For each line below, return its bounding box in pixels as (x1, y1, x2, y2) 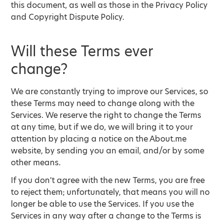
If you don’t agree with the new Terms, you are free (11, 175, 205, 186)
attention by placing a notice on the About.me (11, 133, 187, 145)
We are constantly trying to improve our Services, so (11, 86, 209, 97)
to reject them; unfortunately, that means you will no (11, 186, 210, 198)
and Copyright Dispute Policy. (11, 11, 125, 23)
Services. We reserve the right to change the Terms (11, 110, 202, 121)
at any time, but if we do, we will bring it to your (11, 121, 193, 133)
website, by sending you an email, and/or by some (11, 145, 205, 156)
